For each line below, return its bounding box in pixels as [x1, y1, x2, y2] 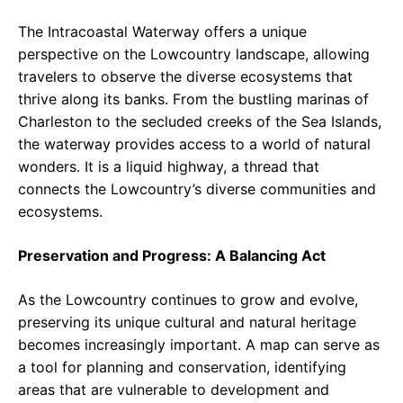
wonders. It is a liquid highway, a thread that [18, 157, 319, 176]
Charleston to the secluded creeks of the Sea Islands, [18, 112, 381, 131]
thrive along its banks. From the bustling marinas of [18, 90, 369, 109]
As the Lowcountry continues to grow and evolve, [18, 291, 358, 309]
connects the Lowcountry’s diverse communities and [18, 180, 376, 199]
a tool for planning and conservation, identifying [18, 358, 346, 377]
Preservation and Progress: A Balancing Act [18, 246, 326, 265]
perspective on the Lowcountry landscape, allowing [18, 45, 370, 64]
